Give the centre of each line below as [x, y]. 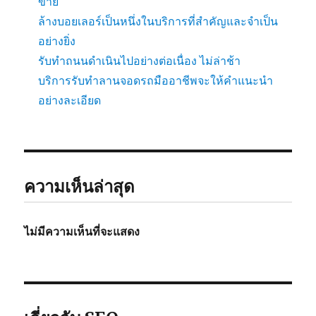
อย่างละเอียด [70, 101]
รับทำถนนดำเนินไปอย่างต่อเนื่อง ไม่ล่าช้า [140, 61]
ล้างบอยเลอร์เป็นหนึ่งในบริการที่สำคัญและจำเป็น [158, 22]
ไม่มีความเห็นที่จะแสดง [82, 232]
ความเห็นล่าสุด [80, 187]
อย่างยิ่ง [57, 41]
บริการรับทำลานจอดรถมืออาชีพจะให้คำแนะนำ [156, 81]
